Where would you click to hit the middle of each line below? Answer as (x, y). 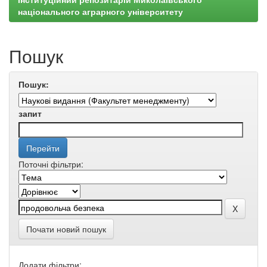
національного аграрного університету (100, 11)
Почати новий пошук (66, 229)
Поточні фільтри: (51, 164)
